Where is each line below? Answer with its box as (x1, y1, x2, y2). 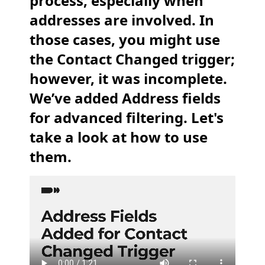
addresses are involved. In (30, 10, 214, 30)
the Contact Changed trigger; (30, 49, 235, 69)
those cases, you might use (30, 30, 220, 49)
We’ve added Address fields (30, 88, 221, 108)
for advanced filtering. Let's (30, 108, 224, 127)
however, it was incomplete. (30, 69, 227, 88)
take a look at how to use (30, 127, 208, 147)
